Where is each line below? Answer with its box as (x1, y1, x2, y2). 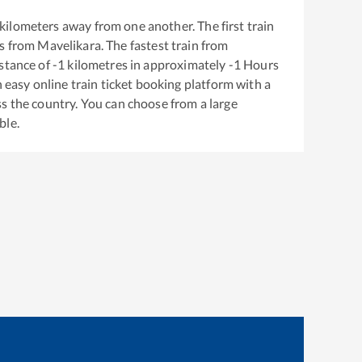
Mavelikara (37, 36, 101, 53)
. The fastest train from (100, 36, 229, 53)
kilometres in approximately (65, 56, 229, 72)
